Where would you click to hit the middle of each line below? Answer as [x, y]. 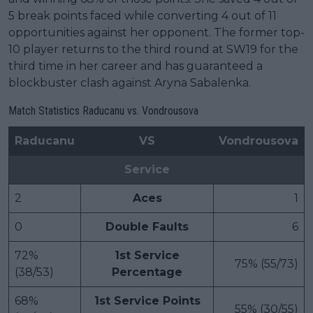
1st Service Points [147, 300]
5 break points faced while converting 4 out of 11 [143, 15]
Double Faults [147, 226]
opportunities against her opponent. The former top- [156, 32]
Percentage [147, 272]
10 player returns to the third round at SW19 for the [153, 49]
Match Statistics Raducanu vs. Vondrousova [103, 110]
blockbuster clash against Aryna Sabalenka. [130, 82]
